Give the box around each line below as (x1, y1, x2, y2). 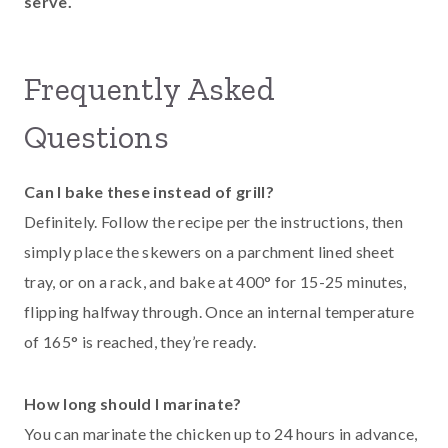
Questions (24, 118, 169, 157)
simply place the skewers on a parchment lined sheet (24, 242, 395, 262)
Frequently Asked (24, 70, 276, 109)
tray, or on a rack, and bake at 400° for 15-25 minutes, (24, 272, 407, 292)
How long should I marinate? (24, 394, 242, 414)
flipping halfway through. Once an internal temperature (24, 302, 415, 322)
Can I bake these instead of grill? (24, 182, 274, 202)
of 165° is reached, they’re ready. (24, 332, 256, 352)
